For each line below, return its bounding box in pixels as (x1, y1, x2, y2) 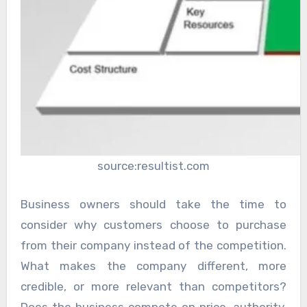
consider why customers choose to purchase (20, 217, 287, 232)
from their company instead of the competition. (20, 238, 287, 252)
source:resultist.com (97, 159, 210, 173)
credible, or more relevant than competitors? (20, 279, 287, 293)
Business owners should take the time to (20, 197, 287, 211)
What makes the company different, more (20, 258, 287, 273)
